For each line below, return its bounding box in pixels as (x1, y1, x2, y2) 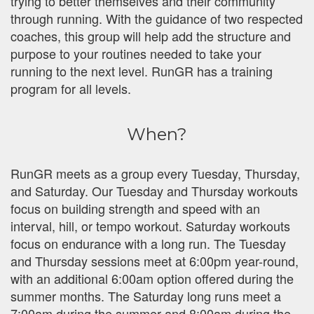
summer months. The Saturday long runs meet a (11, 287, 281, 306)
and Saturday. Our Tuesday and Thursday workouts (11, 182, 298, 200)
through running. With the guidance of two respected (11, 9, 303, 28)
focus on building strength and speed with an (11, 199, 260, 218)
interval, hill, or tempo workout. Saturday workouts (11, 217, 290, 235)
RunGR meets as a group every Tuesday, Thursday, (11, 164, 300, 183)
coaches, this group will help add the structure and (11, 27, 291, 46)
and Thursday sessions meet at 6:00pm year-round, (11, 252, 299, 271)
